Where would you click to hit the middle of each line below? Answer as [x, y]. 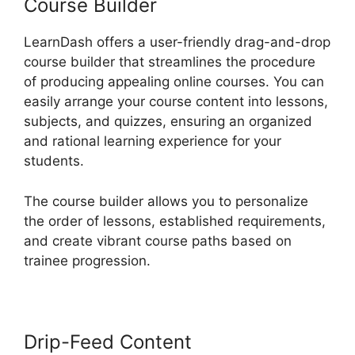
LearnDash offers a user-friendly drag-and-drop [177, 42]
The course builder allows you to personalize [166, 201]
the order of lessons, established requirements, [175, 221]
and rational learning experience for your [153, 141]
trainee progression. [87, 260]
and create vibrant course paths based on [158, 240]
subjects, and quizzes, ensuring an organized [168, 122]
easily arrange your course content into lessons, [176, 102]
